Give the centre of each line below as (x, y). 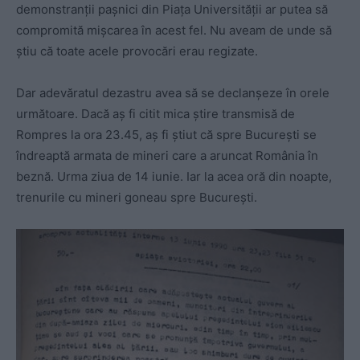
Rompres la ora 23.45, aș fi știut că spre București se (166, 134)
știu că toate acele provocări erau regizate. (137, 51)
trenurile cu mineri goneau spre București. (137, 197)
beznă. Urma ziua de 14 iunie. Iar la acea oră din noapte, (174, 176)
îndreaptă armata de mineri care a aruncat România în (167, 155)
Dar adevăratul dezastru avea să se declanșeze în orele (173, 92)
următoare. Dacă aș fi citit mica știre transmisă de (155, 113)
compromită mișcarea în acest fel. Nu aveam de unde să (174, 30)
